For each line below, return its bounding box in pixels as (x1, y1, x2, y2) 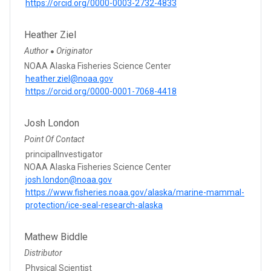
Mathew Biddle (24, 230, 88, 243)
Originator (56, 45, 93, 56)
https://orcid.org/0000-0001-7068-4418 (25, 86, 177, 96)
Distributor (24, 247, 62, 258)
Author (24, 45, 50, 56)
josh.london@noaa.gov (25, 174, 112, 184)
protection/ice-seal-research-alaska (25, 200, 163, 210)
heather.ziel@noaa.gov (25, 73, 113, 83)
